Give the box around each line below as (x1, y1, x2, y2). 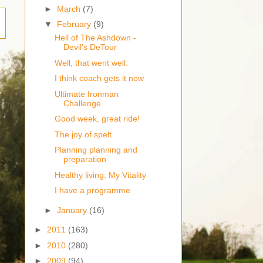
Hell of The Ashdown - (54, 33, 136, 43)
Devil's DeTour (63, 42, 117, 52)
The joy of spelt (54, 129, 112, 139)
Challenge (63, 98, 101, 108)
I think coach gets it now (54, 73, 144, 83)
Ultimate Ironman (54, 89, 119, 99)
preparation (63, 154, 106, 164)
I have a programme (54, 186, 130, 195)
